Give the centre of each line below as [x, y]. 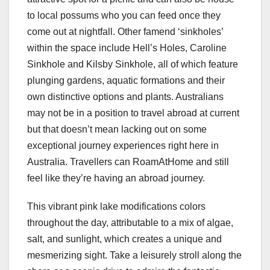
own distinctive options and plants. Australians [125, 97]
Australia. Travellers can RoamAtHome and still [128, 162]
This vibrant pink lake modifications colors [116, 207]
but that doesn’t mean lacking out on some [117, 130]
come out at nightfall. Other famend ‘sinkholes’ [125, 32]
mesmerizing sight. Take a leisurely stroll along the [134, 256]
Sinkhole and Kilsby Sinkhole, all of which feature [133, 64]
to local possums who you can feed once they [124, 16]
